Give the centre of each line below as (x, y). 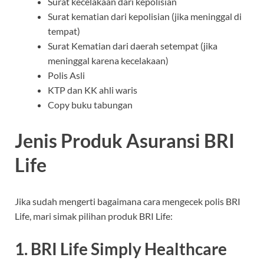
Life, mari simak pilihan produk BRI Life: (94, 216)
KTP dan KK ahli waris (93, 90)
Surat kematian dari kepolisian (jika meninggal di (145, 16)
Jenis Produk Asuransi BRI (125, 141)
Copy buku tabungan (90, 104)
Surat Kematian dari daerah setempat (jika (133, 45)
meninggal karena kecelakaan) (108, 60)
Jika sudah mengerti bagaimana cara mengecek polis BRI (128, 202)
